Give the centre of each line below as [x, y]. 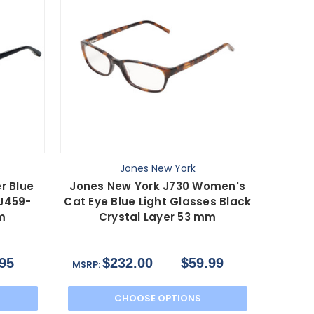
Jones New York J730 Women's [158, 186]
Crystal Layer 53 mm [157, 217]
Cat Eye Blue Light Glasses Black [158, 202]
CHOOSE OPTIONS [157, 298]
